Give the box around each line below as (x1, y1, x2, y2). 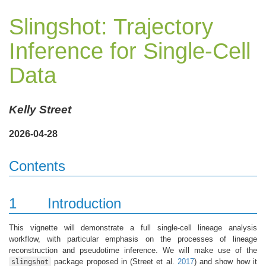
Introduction (47, 195, 121, 211)
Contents (9, 157, 65, 174)
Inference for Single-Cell (9, 39, 251, 64)
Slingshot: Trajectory (9, 14, 213, 39)
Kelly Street (9, 103, 71, 116)
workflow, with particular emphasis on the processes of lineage (9, 234, 257, 243)
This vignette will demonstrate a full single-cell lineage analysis (9, 223, 257, 232)
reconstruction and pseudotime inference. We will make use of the (9, 245, 257, 255)
